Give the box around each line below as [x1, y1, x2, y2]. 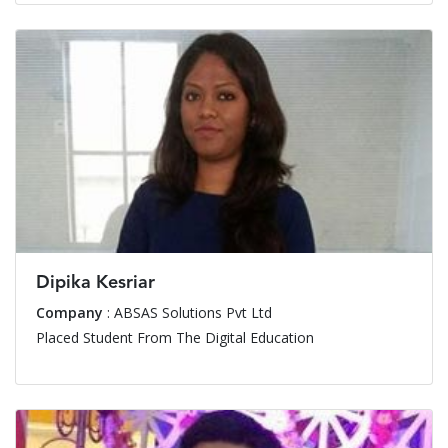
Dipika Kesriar [36, 274, 155, 293]
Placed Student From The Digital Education [36, 328, 314, 348]
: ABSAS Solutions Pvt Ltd [103, 303, 272, 323]
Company [36, 303, 103, 323]
